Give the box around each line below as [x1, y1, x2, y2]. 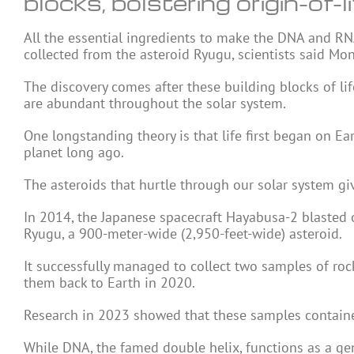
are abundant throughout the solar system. [24, 94, 286, 112]
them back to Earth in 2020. [24, 273, 195, 292]
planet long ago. [24, 143, 124, 161]
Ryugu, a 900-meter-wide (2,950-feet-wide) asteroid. [24, 224, 342, 243]
